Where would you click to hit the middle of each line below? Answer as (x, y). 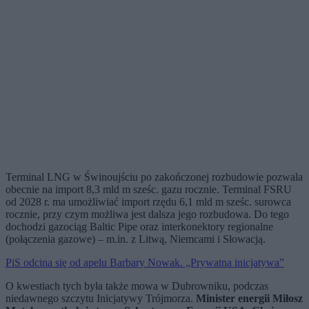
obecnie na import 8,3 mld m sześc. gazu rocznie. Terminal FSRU (149, 190)
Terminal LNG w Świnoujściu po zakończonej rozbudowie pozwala (154, 177)
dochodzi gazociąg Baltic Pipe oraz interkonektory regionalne (139, 227)
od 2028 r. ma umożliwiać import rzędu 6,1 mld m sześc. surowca (148, 202)
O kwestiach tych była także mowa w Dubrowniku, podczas (137, 286)
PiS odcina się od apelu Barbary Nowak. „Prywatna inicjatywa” (145, 263)
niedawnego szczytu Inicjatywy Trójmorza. (101, 299)
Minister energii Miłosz (249, 299)
